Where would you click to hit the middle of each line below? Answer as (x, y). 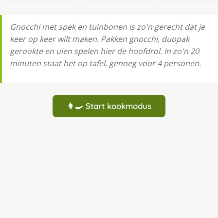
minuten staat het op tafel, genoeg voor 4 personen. (105, 64)
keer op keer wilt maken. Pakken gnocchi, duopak (100, 39)
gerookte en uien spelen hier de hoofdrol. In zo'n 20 (104, 51)
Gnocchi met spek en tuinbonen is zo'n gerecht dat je (107, 27)
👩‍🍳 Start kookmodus (109, 106)
